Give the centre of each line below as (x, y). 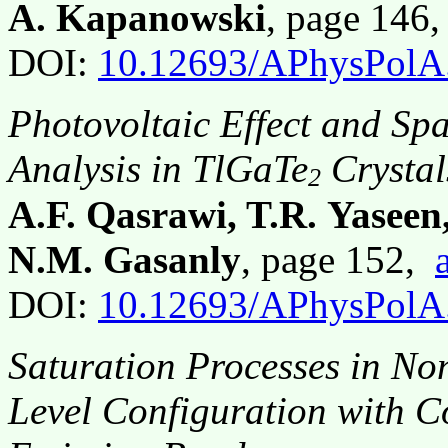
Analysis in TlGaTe (158, 168)
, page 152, (338, 260)
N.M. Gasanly (124, 260)
